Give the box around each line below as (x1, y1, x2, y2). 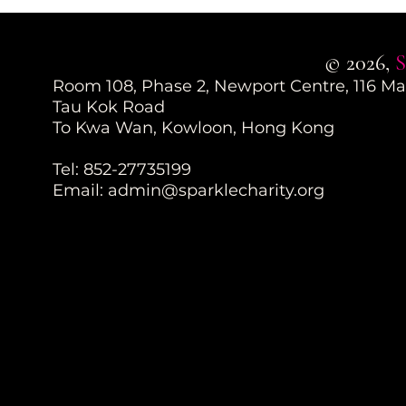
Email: (53, 180, 109, 201)
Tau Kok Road (53, 97, 166, 118)
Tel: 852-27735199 (53, 159, 192, 180)
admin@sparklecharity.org (108, 180, 325, 201)
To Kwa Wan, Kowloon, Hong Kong (53, 118, 335, 139)
